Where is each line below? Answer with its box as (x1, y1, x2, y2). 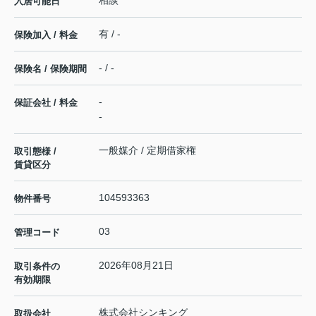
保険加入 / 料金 (14, 30, 78, 41)
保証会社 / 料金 (14, 97, 78, 109)
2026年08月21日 (99, 260, 174, 272)
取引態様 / (14, 146, 56, 157)
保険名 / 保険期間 (14, 63, 87, 75)
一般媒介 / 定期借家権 (99, 145, 196, 157)
